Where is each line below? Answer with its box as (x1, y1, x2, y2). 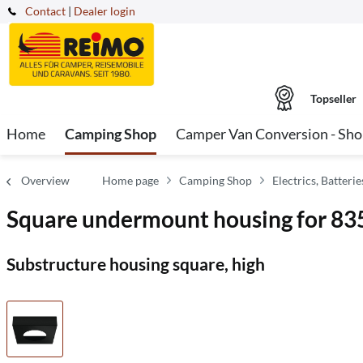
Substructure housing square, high (6, 254, 265, 274)
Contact (25, 4, 66, 18)
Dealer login (74, 4, 135, 18)
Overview (21, 173, 70, 187)
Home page (102, 173, 159, 187)
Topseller (310, 91, 357, 105)
